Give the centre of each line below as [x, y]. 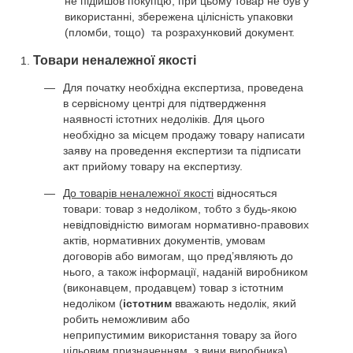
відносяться [245, 193]
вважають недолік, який [234, 303]
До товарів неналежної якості [138, 193]
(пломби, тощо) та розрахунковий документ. [180, 32]
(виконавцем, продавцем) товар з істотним [173, 287]
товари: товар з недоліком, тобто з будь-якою [180, 208]
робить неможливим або [126, 319]
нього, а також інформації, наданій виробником [186, 271]
